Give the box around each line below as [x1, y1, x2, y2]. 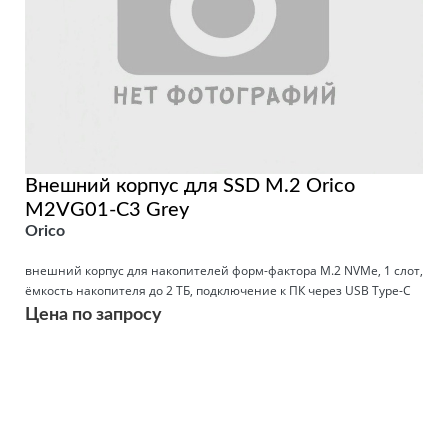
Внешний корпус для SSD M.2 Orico [25, 175, 355, 196]
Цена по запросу [25, 305, 162, 324]
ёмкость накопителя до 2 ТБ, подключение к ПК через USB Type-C [25, 281, 411, 299]
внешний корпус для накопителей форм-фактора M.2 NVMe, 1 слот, [25, 261, 423, 279]
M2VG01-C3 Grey [25, 199, 189, 220]
